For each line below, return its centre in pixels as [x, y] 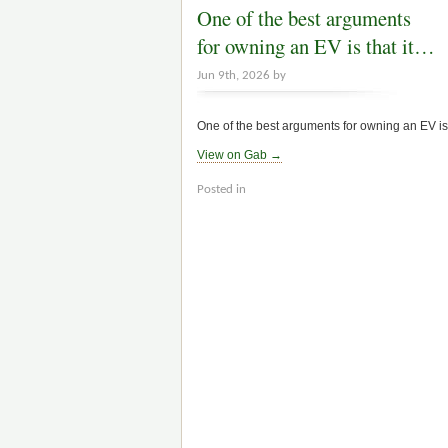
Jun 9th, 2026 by [241, 76]
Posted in [221, 190]
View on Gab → [239, 155]
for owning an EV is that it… [316, 46]
